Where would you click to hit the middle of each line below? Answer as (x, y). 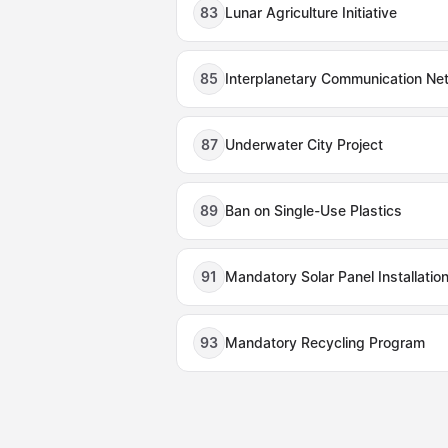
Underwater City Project (304, 144)
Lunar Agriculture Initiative (311, 12)
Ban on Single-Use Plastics (313, 210)
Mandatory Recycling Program (325, 342)
